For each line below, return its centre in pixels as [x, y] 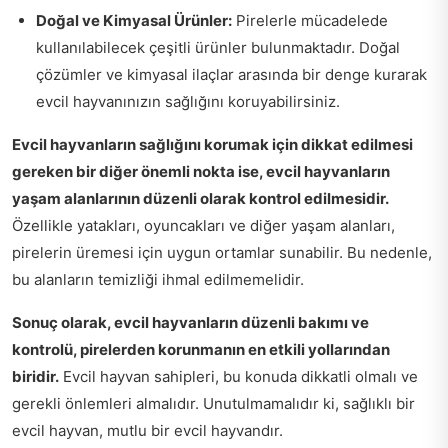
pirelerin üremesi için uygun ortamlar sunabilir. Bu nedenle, [222, 253]
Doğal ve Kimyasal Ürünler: [134, 21]
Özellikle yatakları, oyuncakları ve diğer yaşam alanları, [203, 226]
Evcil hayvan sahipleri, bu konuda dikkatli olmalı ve [238, 377]
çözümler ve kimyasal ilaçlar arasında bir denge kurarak [231, 75]
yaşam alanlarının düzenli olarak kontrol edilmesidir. [200, 199]
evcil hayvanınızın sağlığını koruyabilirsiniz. [188, 102]
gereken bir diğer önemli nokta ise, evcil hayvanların [201, 172]
